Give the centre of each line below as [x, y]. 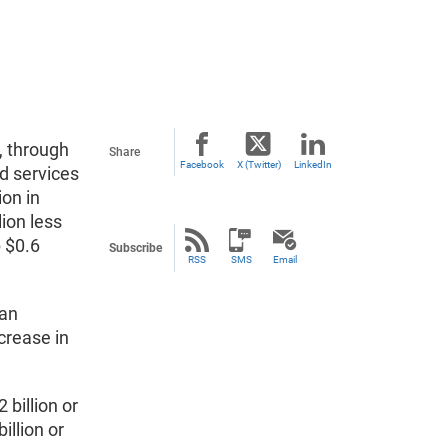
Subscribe [135, 248]
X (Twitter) [258, 164]
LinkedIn [313, 164]
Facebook [202, 164]
